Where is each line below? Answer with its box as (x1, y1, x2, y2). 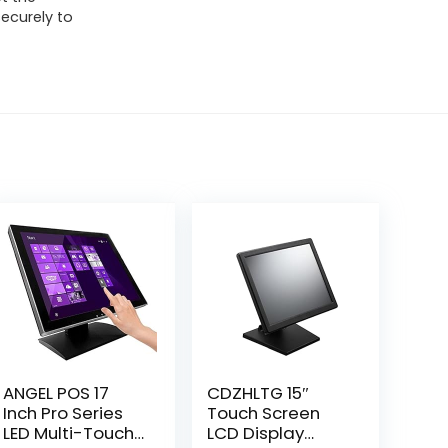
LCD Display (207, 421, 305, 445)
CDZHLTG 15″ (207, 381, 310, 405)
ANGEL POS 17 (3, 381, 110, 405)
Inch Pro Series (3, 401, 124, 425)
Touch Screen (207, 401, 321, 425)
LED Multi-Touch (3, 421, 135, 445)
